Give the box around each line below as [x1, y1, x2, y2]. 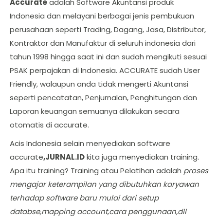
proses [183, 165, 208, 176]
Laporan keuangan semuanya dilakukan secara [10, 106, 180, 116]
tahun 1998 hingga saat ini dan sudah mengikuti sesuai [10, 51, 207, 62]
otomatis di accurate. [10, 119, 89, 130]
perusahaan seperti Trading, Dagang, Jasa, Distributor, [10, 24, 206, 35]
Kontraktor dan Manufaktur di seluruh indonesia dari [10, 37, 196, 48]
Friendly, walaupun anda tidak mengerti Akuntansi [10, 78, 188, 89]
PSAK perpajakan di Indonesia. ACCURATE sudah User [10, 65, 200, 75]
